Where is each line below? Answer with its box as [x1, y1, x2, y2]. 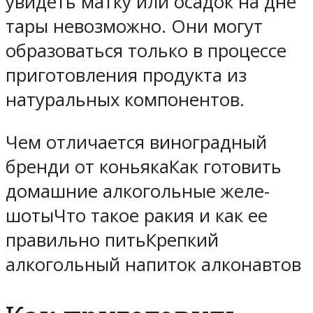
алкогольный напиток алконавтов [6, 252, 301, 277]
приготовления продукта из [6, 62, 247, 87]
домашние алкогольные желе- [6, 178, 270, 203]
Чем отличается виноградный [6, 129, 267, 154]
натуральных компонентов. [6, 87, 245, 112]
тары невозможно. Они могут [6, 13, 263, 38]
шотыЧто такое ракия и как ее [6, 203, 268, 228]
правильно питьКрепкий [6, 227, 219, 252]
